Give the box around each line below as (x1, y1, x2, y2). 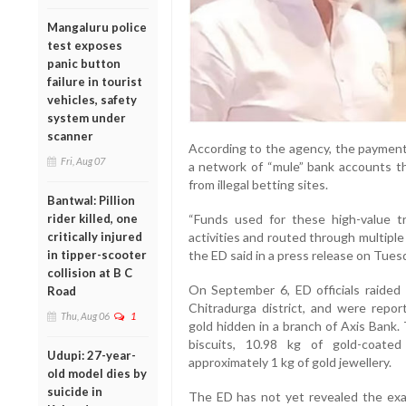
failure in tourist (47, 73, 142, 89)
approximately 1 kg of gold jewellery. (188, 353, 391, 370)
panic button (47, 55, 121, 71)
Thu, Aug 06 (61, 309, 110, 322)
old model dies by (47, 365, 147, 381)
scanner (47, 128, 93, 143)
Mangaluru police (47, 19, 147, 34)
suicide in (47, 383, 102, 399)
